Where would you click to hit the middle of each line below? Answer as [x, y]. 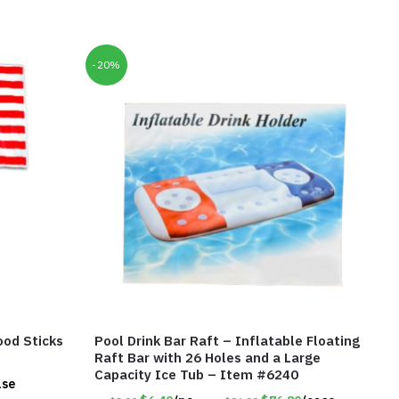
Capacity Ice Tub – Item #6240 [197, 374]
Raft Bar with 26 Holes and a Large [208, 357]
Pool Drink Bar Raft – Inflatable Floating [228, 340]
